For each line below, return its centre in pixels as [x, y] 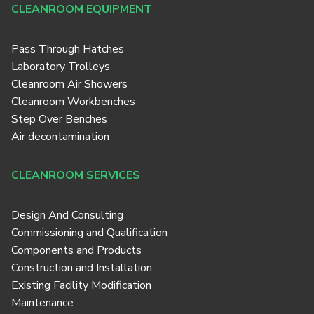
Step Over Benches [59, 120]
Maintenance [42, 303]
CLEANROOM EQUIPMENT [82, 9]
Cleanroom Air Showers [69, 84]
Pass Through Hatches [68, 49]
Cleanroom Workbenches [73, 102]
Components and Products [76, 251]
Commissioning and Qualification [89, 233]
